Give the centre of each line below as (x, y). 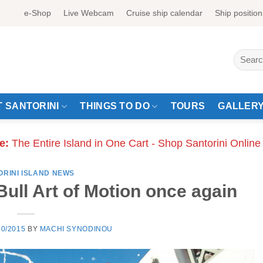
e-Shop (37, 13)
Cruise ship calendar (165, 13)
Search (245, 55)
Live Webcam (88, 13)
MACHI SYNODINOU (76, 229)
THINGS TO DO (115, 106)
